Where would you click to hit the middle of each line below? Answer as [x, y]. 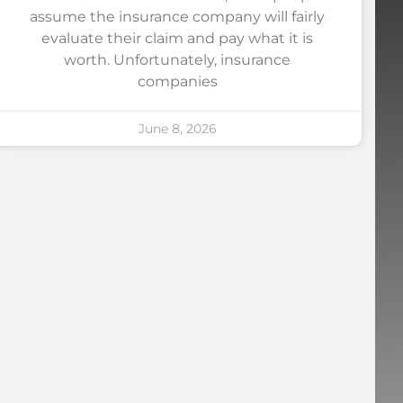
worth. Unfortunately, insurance [178, 59]
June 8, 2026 [177, 128]
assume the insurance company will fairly [178, 16]
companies [177, 81]
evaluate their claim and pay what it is [178, 38]
